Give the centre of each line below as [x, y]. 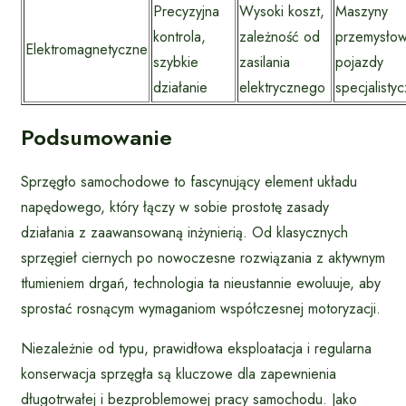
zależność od [280, 37]
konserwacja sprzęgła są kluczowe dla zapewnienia [179, 373]
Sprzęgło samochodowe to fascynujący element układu [189, 181]
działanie [180, 88]
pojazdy [359, 63]
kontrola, [179, 37]
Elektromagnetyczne [87, 50]
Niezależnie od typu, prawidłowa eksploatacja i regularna [196, 348]
